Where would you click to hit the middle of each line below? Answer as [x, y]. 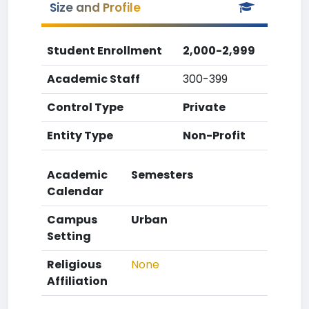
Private [204, 107]
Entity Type [80, 136]
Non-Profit [214, 136]
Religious [74, 265]
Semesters [162, 175]
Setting [69, 236]
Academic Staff [93, 79]
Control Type [85, 107]
